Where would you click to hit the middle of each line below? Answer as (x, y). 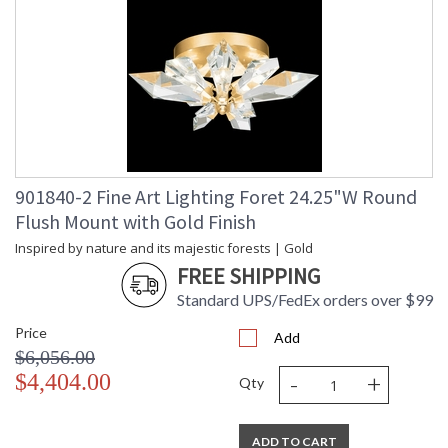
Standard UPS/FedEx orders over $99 (305, 300)
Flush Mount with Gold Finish (135, 222)
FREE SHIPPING (248, 276)
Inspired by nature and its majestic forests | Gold (164, 248)
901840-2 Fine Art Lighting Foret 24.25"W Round (216, 197)
